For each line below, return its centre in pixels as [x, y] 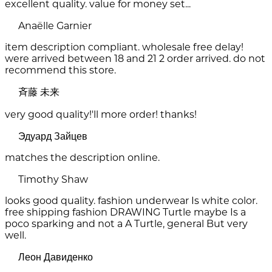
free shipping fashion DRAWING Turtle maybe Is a [125, 212]
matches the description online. [82, 158]
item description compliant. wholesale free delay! [124, 47]
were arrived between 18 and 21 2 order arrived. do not [135, 59]
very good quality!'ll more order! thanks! [101, 115]
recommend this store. [60, 70]
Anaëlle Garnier [55, 26]
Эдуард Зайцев [53, 137]
